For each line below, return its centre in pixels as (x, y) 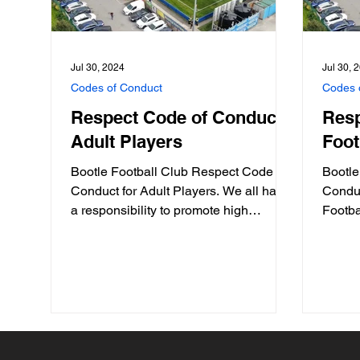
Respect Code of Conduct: (179, 117)
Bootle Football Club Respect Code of (179, 172)
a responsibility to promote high (160, 210)
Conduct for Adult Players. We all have (180, 191)
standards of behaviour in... (147, 229)
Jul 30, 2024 (98, 67)
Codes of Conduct (117, 88)
